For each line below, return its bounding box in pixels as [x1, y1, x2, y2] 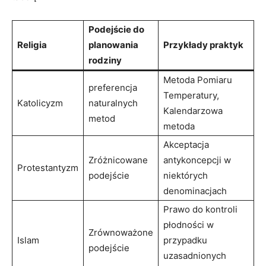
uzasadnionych [163, 249, 226, 261]
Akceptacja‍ [163, 138, 209, 150]
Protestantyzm [17, 161, 78, 173]
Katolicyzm [17, 97, 63, 109]
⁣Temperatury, [163, 89, 219, 101]
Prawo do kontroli [163, 203, 237, 215]
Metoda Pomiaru [163, 74, 232, 85]
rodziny [88, 54, 122, 66]
